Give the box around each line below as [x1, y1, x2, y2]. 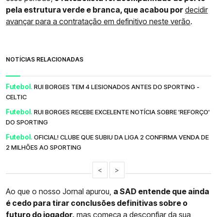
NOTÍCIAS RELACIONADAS [6, 55, 83, 63]
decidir [185, 4, 208, 15]
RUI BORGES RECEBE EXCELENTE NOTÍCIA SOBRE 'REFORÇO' [34, 108, 210, 116]
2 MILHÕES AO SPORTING [6, 143, 81, 151]
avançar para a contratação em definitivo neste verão [6, 16, 190, 26]
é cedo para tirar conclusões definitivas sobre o [6, 198, 187, 208]
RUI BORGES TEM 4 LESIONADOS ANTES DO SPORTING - [34, 82, 200, 91]
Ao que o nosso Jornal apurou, [6, 186, 113, 196]
